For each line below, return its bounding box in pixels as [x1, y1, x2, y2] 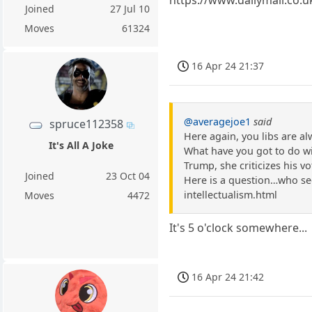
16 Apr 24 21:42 [192, 270, 265, 283]
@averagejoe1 [184, 114, 251, 128]
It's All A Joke [48, 138, 114, 152]
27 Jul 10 [110, 2, 150, 16]
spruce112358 [49, 116, 123, 132]
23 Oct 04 [106, 169, 150, 182]
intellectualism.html [184, 187, 278, 201]
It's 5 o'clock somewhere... [169, 219, 308, 235]
